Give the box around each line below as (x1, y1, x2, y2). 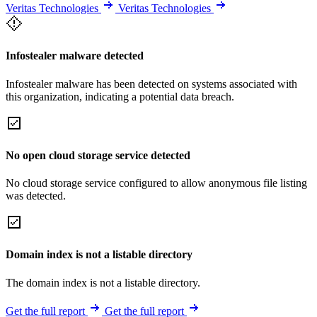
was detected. (6, 190, 66, 202)
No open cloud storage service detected (6, 149, 190, 161)
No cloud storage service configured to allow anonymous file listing (6, 177, 307, 190)
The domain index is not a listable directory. (6, 276, 200, 289)
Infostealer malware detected (6, 50, 144, 62)
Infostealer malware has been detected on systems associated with (6, 77, 297, 90)
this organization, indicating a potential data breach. (6, 90, 234, 103)
